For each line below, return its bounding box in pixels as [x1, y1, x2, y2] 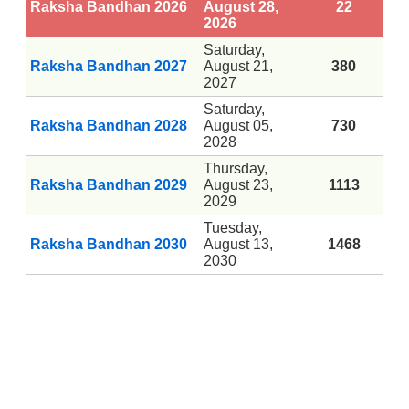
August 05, [204, 117, 273, 133]
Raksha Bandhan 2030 [30, 236, 187, 252]
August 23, [204, 176, 273, 193]
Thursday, [204, 160, 267, 176]
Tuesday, [204, 219, 262, 236]
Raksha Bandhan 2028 [30, 117, 187, 133]
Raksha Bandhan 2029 [30, 176, 187, 193]
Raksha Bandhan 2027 [30, 58, 187, 74]
